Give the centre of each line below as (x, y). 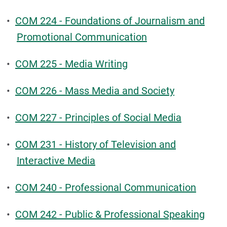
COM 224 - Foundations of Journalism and (110, 21)
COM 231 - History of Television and (96, 144)
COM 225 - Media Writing (71, 64)
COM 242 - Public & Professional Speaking (110, 214)
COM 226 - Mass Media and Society (95, 91)
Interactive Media (56, 161)
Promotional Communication (82, 37)
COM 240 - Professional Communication (106, 187)
